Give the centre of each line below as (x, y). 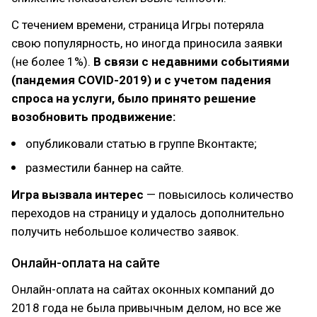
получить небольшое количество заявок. (125, 231)
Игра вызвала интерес (77, 195)
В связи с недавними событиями (190, 62)
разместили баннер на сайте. (105, 168)
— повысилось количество (219, 195)
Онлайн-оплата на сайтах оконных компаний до (143, 289)
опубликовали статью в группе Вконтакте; (141, 144)
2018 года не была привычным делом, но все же (146, 308)
